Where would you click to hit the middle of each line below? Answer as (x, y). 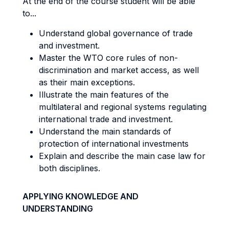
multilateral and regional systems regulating (123, 107)
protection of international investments (114, 144)
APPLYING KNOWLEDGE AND (81, 196)
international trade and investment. (106, 119)
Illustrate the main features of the (104, 95)
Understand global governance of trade (116, 33)
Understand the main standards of (105, 131)
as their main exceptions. (87, 82)
